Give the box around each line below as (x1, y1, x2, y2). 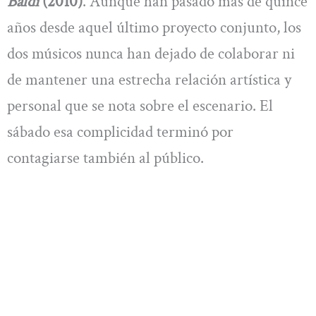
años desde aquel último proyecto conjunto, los (7, 17, 301, 39)
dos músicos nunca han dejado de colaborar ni (7, 43, 295, 65)
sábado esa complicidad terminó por (7, 121, 233, 143)
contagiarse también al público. (7, 147, 204, 169)
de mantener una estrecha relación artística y (7, 69, 291, 91)
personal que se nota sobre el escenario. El (7, 95, 273, 117)
